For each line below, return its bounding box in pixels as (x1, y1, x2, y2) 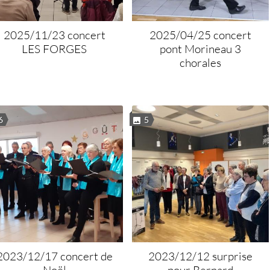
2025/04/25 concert (149, 27, 251, 42)
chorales (179, 55, 221, 70)
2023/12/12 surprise (148, 248, 253, 263)
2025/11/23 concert (3, 27, 105, 42)
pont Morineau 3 (159, 41, 241, 56)
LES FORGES (22, 41, 87, 56)
